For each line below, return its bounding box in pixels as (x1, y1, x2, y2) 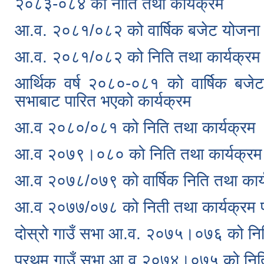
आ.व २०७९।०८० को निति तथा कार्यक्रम (15, 145, 262, 164)
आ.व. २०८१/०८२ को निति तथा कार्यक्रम (15, 48, 260, 67)
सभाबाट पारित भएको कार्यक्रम (15, 92, 192, 111)
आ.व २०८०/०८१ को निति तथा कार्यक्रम (15, 118, 256, 137)
